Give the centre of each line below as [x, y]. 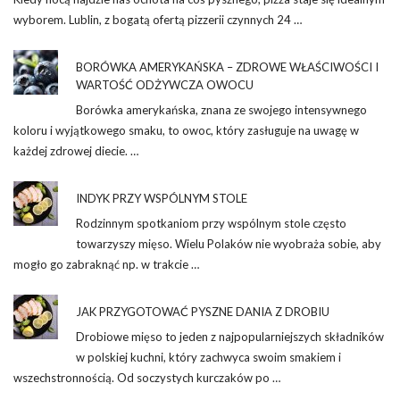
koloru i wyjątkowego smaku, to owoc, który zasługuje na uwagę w [186, 130]
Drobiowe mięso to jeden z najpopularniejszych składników [230, 336]
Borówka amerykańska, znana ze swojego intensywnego [221, 109]
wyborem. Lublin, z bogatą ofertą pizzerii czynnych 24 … [158, 19]
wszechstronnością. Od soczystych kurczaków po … [147, 377]
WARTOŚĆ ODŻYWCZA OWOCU [165, 84]
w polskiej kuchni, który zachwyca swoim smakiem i [208, 357]
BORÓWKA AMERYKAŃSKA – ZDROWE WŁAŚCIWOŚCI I [227, 67]
